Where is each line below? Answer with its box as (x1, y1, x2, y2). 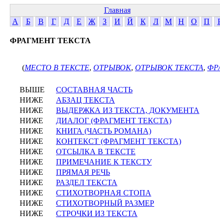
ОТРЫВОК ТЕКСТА (135, 63, 203, 72)
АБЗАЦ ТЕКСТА (56, 96, 115, 104)
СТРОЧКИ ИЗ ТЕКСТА (56, 209, 137, 218)
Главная (104, 6, 131, 14)
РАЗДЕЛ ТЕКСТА (56, 178, 117, 187)
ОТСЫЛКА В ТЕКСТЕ (56, 147, 136, 156)
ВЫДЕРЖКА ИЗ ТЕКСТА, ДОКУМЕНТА (56, 106, 199, 114)
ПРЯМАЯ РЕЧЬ (56, 168, 110, 176)
